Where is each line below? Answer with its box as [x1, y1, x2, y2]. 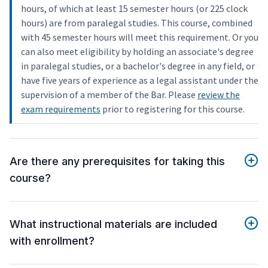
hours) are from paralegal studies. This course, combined [21, 17, 252, 29]
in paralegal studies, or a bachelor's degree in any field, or [21, 60, 255, 72]
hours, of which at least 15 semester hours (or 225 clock [21, 2, 248, 15]
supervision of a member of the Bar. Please [21, 89, 197, 101]
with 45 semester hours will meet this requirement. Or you [21, 31, 258, 44]
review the [197, 89, 240, 101]
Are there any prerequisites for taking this [10, 155, 225, 168]
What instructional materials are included [10, 218, 217, 231]
